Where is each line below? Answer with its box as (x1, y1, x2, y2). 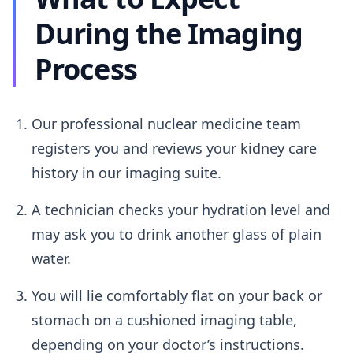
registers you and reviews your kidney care (32, 139, 317, 158)
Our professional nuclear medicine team (32, 114, 301, 133)
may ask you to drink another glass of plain (32, 225, 321, 243)
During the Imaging (35, 14, 303, 53)
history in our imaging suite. (32, 163, 221, 182)
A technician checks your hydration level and (32, 200, 330, 219)
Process (35, 50, 137, 88)
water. (32, 249, 71, 268)
